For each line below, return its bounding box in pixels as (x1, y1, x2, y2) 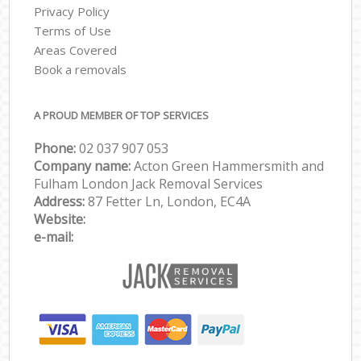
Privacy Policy (34, 2, 110, 19)
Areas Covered (34, 41, 118, 58)
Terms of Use (34, 22, 112, 39)
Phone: (34, 139, 80, 158)
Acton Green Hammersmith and (134, 157, 325, 176)
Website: (34, 210, 86, 229)
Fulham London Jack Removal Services (34, 175, 263, 193)
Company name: (34, 157, 135, 176)
